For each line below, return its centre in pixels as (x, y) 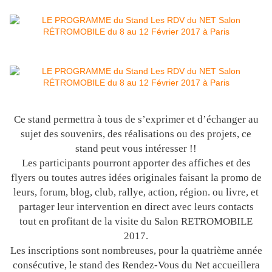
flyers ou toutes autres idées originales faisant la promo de (136, 178)
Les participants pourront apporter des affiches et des (136, 163)
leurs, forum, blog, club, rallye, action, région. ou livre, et (136, 192)
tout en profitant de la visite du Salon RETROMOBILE (136, 222)
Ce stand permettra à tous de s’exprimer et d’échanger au (136, 120)
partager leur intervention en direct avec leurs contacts (136, 207)
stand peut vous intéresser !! (136, 149)
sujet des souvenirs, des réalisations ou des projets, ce (136, 134)
